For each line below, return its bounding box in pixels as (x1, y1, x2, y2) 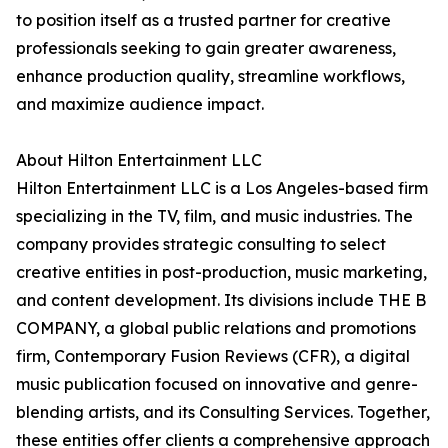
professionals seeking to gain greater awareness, (16, 38, 396, 59)
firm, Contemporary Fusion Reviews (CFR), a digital (16, 346, 410, 367)
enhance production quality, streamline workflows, (16, 66, 405, 87)
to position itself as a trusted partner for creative (16, 10, 391, 31)
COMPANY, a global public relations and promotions (16, 318, 416, 339)
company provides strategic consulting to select (16, 234, 386, 255)
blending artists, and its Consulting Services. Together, (16, 402, 430, 423)
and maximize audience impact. (16, 94, 264, 115)
